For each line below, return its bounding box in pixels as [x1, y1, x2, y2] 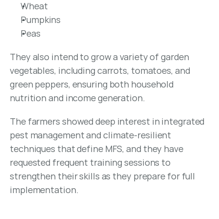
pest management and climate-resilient [10, 129, 172, 141]
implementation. [10, 184, 79, 196]
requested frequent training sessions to [10, 156, 171, 168]
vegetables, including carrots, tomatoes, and [10, 65, 190, 76]
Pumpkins [21, 14, 61, 25]
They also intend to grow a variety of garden [10, 51, 189, 63]
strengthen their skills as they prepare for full [10, 170, 196, 182]
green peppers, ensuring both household [10, 78, 174, 90]
